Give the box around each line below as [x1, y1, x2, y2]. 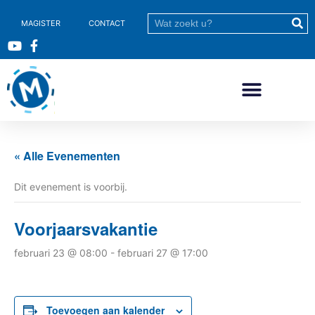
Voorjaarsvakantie [14, 217, 157, 240]
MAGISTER [21, 18, 60, 28]
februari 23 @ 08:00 [14, 247, 108, 259]
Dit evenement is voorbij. [14, 181, 127, 193]
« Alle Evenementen [14, 148, 120, 164]
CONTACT [89, 18, 125, 28]
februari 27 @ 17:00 [117, 247, 208, 259]
